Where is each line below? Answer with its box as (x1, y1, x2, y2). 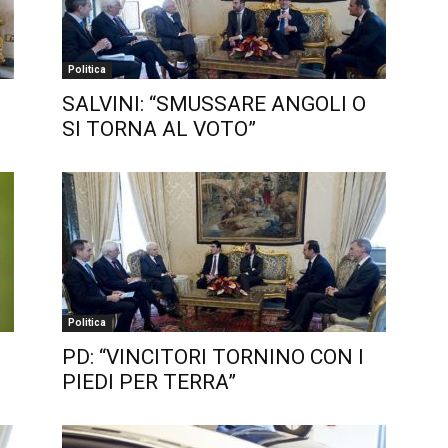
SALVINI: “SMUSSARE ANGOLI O (62, 92, 366, 116)
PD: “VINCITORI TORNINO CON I (62, 345, 364, 369)
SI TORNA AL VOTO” (62, 117, 256, 141)
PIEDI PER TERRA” (62, 370, 236, 394)
